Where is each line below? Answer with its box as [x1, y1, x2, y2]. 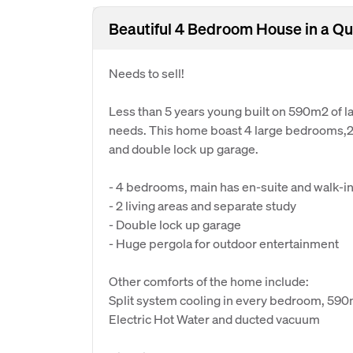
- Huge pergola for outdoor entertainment [109, 235, 339, 251]
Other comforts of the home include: [109, 273, 309, 289]
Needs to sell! [109, 65, 184, 81]
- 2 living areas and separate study [109, 197, 296, 214]
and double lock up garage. [109, 140, 258, 157]
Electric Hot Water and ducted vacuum [109, 310, 320, 327]
